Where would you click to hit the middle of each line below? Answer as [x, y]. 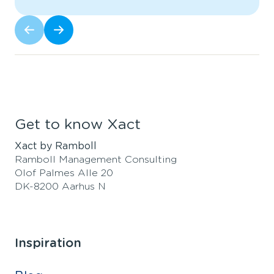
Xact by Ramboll [56, 146]
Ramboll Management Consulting [97, 159]
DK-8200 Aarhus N [60, 186]
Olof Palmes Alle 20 [64, 173]
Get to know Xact [78, 124]
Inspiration [48, 243]
